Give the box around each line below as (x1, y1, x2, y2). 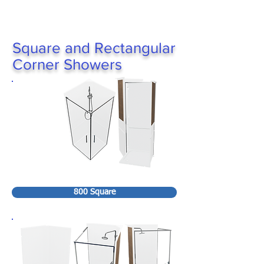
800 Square (73, 188, 115, 196)
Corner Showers (12, 56, 122, 72)
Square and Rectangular (12, 39, 176, 56)
